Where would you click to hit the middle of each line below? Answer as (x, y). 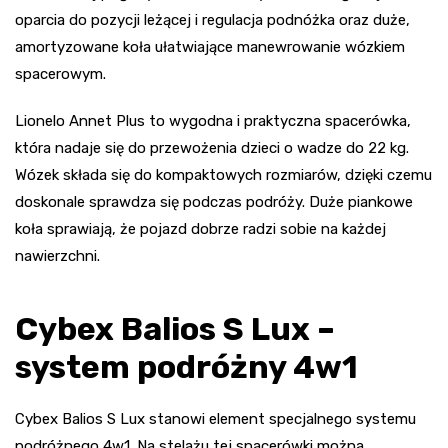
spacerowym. (60, 73)
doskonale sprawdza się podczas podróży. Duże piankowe (214, 201)
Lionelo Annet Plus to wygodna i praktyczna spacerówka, (213, 120)
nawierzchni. (57, 255)
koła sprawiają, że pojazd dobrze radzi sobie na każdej (200, 228)
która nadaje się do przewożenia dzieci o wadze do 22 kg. (212, 147)
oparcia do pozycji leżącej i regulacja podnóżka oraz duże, (212, 19)
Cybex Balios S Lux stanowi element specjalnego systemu (215, 418)
